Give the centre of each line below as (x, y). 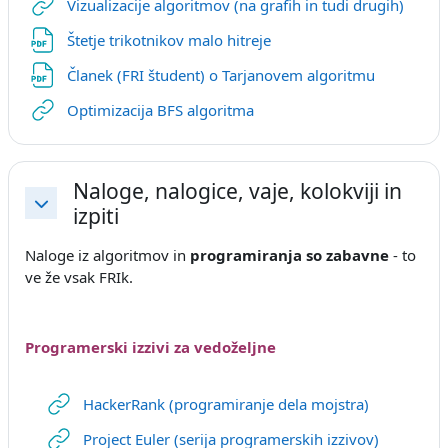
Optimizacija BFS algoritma (160, 110)
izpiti (96, 215)
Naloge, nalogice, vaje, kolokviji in (237, 190)
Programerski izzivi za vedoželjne (150, 347)
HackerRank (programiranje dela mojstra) (225, 403)
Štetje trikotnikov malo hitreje (168, 40)
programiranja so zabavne (289, 255)
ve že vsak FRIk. (79, 277)
